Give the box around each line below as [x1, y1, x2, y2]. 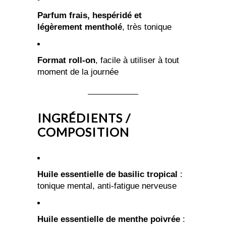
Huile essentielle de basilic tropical [37, 169, 178, 180]
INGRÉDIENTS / [37, 110, 131, 126]
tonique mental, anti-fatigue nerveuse [37, 181, 177, 191]
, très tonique [122, 22, 172, 32]
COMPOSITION [37, 125, 129, 140]
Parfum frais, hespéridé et [37, 11, 142, 21]
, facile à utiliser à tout [95, 55, 179, 66]
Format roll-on [37, 55, 95, 66]
